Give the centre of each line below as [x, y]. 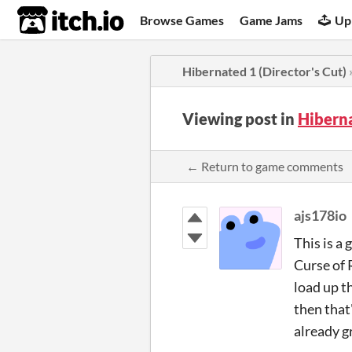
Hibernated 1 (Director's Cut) [264, 71]
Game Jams [271, 20]
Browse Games [182, 20]
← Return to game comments [265, 166]
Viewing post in [240, 119]
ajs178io [320, 215]
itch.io [51, 20]
